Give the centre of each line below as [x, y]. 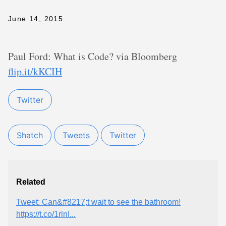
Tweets [76, 135]
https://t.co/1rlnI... [46, 214]
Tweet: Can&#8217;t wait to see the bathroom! [98, 202]
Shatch [30, 135]
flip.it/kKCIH [35, 71]
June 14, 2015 [36, 19]
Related [31, 182]
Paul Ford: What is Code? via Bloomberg [93, 56]
